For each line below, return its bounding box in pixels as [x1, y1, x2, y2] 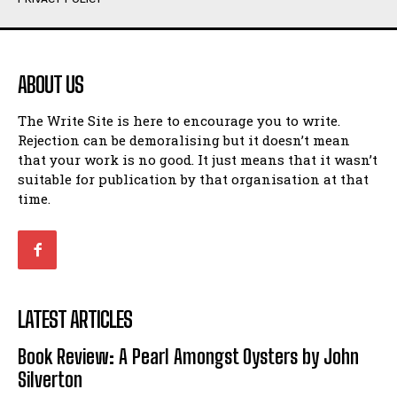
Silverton [18, 368, 82, 393]
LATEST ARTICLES [18, 307, 132, 333]
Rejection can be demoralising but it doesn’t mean [18, 131, 350, 150]
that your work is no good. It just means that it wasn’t [18, 151, 378, 169]
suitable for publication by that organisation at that [18, 170, 369, 189]
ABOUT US [18, 72, 83, 98]
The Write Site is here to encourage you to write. [18, 112, 340, 130]
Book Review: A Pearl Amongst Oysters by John [18, 345, 359, 370]
